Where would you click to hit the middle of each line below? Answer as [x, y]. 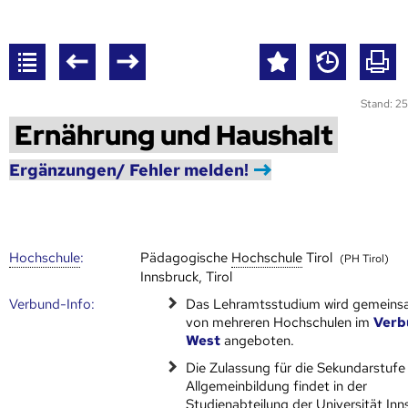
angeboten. [258, 340]
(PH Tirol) [365, 258]
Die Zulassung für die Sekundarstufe [296, 367]
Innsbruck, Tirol [187, 276]
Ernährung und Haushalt [173, 134]
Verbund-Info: [52, 304]
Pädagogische [186, 257]
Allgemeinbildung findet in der [277, 386]
